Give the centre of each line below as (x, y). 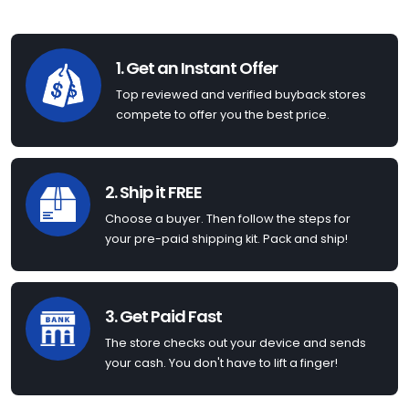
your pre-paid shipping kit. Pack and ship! (226, 239)
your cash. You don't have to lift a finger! (221, 363)
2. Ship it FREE (153, 193)
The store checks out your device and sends (236, 343)
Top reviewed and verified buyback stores (241, 95)
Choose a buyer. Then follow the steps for (228, 219)
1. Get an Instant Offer (197, 68)
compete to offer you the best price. (223, 115)
